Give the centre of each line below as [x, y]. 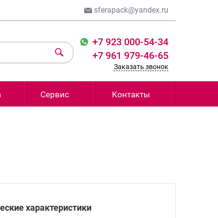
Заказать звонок [141, 67]
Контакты [131, 94]
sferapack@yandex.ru [130, 10]
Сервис [55, 94]
